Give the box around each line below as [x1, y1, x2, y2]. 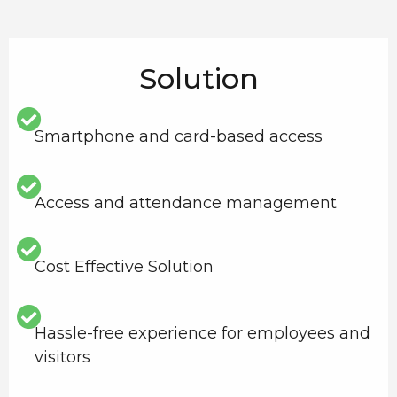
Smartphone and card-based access [34, 126, 323, 146]
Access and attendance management [34, 193, 337, 214]
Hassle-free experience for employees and [34, 323, 370, 344]
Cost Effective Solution [34, 256, 214, 276]
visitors [34, 347, 90, 368]
